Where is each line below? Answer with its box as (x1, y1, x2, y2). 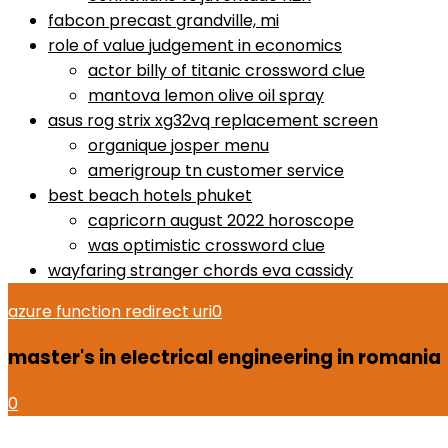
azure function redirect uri (8, 300, 212, 324)
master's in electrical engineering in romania (8, 344, 441, 372)
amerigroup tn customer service (88, 159, 344, 183)
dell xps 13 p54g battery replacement (8, 416, 305, 440)
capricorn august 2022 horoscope (88, 209, 354, 233)
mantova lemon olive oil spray (88, 84, 324, 108)
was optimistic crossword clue (88, 234, 325, 258)
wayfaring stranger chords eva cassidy (48, 259, 353, 283)
